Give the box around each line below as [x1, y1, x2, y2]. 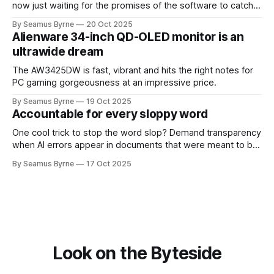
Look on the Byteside [52, 242, 222, 264]
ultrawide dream [12, 45, 104, 59]
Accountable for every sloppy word [12, 107, 209, 122]
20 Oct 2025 [86, 20, 133, 29]
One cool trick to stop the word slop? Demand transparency [12, 127, 261, 139]
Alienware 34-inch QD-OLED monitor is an [12, 30, 244, 45]
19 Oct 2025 [86, 97, 131, 106]
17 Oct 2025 [86, 159, 131, 169]
